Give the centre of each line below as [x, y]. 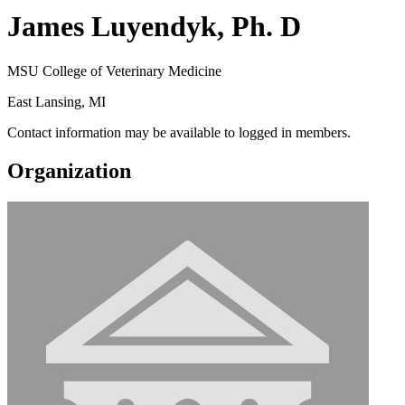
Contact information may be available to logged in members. [179, 132]
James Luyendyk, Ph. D [154, 27]
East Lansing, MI [57, 101]
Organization [69, 170]
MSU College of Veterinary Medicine [114, 71]
